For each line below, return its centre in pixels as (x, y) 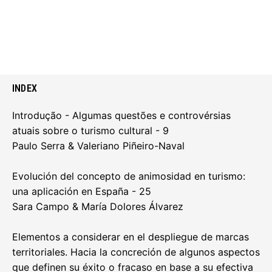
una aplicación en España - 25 (82, 191)
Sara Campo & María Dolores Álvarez (98, 206)
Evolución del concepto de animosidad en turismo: (129, 176)
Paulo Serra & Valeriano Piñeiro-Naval (98, 145)
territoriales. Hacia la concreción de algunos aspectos (136, 252)
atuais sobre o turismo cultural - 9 (90, 130)
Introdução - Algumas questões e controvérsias (121, 115)
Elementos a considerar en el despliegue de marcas (131, 236)
